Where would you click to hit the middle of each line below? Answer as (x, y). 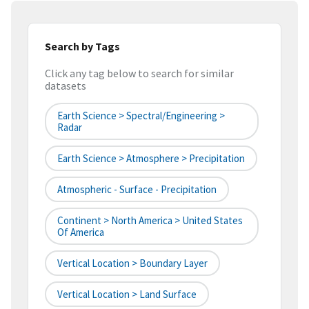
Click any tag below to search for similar (139, 73)
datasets (66, 86)
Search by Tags (82, 46)
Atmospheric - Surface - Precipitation (137, 190)
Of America (81, 232)
